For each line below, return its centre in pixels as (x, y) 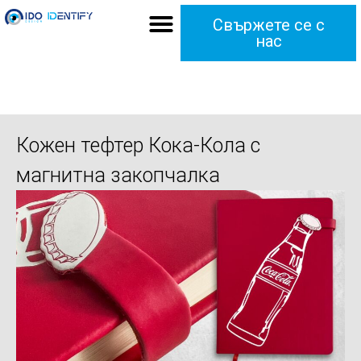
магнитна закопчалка (118, 175)
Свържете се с (268, 25)
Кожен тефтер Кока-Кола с (138, 145)
